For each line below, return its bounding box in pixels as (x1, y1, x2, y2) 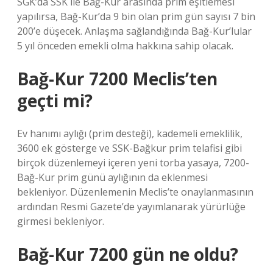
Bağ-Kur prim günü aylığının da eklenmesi (17, 171, 208, 184)
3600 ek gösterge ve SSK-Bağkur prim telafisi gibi (17, 141, 242, 155)
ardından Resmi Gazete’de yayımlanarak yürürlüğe (17, 200, 246, 213)
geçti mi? (17, 89, 93, 112)
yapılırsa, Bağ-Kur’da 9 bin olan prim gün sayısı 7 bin (17, 10, 255, 23)
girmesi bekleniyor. (17, 214, 104, 228)
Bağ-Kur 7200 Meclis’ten (17, 67, 218, 90)
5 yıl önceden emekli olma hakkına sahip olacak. (17, 39, 233, 52)
